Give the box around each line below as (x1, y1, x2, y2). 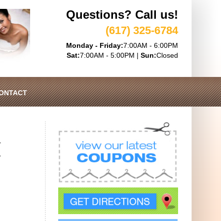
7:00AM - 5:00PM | (80, 51, 141, 59)
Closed (156, 51, 178, 59)
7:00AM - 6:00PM (123, 41, 178, 49)
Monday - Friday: (66, 41, 123, 49)
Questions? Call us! (66, 8, 178, 21)
